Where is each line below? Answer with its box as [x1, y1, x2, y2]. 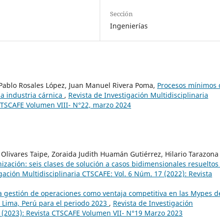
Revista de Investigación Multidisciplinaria [68, 90, 208, 100]
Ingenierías [110, 21, 148, 31]
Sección [110, 9, 133, 19]
